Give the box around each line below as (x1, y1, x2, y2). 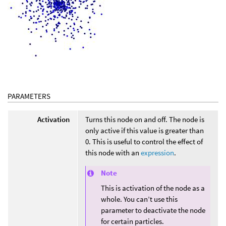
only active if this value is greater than (85, 125, 204, 135)
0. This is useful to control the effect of (85, 136, 203, 146)
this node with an (85, 147, 141, 157)
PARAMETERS (8, 91, 50, 101)
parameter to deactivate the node (101, 205, 205, 215)
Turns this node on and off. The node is (85, 114, 204, 124)
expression (141, 147, 174, 157)
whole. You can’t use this (101, 194, 178, 204)
